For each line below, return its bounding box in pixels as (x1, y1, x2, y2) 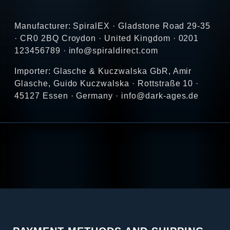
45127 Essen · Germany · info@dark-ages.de (14, 91, 199, 101)
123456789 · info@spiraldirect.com (14, 46, 158, 55)
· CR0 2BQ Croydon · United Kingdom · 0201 (14, 34, 199, 43)
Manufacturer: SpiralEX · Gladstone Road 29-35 (14, 22, 211, 31)
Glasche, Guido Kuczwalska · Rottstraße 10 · (14, 79, 199, 88)
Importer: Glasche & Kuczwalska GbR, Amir (14, 67, 192, 76)
